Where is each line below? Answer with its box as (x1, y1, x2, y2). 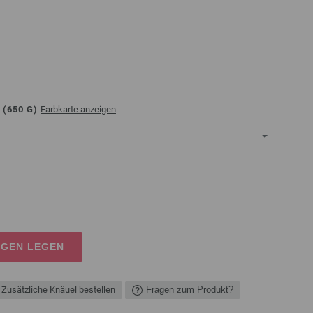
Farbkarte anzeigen (41, 104, 116, 115)
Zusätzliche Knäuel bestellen (1, 284, 115, 296)
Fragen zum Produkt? (146, 284, 233, 296)
